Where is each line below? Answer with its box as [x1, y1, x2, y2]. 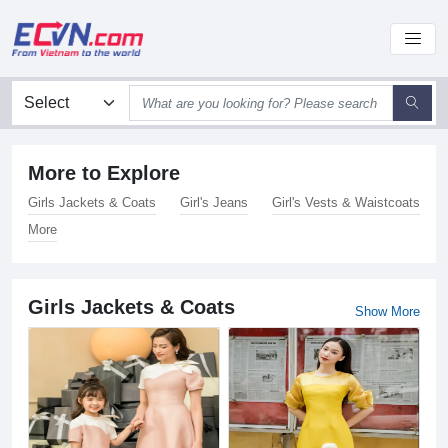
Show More [355, 303, 420, 319]
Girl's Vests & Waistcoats [272, 195, 420, 210]
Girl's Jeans [180, 195, 248, 210]
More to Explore [28, 162, 180, 184]
